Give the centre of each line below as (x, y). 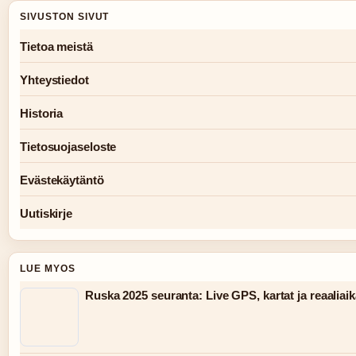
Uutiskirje (46, 213)
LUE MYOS (48, 268)
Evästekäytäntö (62, 180)
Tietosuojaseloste (68, 146)
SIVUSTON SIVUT (65, 16)
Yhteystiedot (54, 79)
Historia (42, 113)
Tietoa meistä (56, 46)
